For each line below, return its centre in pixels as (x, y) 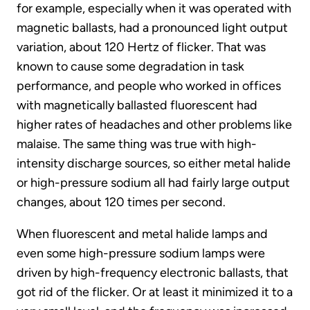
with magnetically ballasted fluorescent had (137, 105)
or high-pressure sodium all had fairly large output (153, 182)
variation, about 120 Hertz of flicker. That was (141, 47)
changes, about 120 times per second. (121, 202)
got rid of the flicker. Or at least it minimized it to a (155, 292)
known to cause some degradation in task (130, 66)
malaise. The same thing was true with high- (137, 144)
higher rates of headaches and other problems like (154, 124)
